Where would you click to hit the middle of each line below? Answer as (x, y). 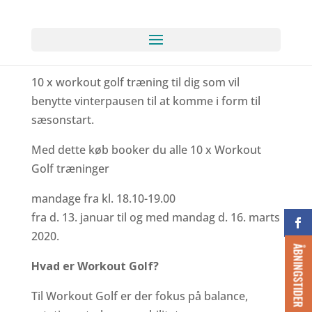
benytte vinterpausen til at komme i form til (146, 101)
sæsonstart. (62, 120)
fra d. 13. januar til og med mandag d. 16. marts (155, 217)
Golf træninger (70, 169)
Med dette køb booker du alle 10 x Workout (146, 150)
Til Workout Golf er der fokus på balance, (139, 296)
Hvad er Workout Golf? (95, 266)
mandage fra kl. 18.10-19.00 (103, 198)
